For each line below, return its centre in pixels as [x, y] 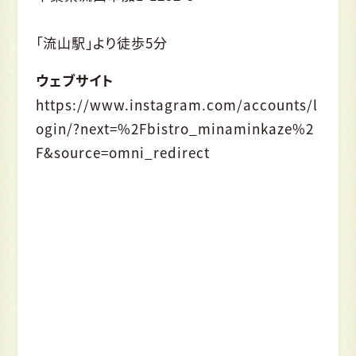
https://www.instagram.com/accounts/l [176, 104]
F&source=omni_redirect [122, 152]
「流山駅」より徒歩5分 [101, 43]
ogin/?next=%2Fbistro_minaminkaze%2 [174, 128]
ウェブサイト [74, 80]
